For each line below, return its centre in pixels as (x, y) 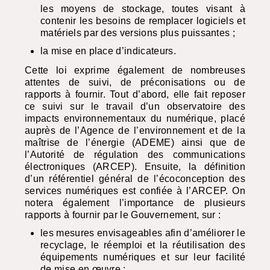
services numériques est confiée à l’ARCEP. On (135, 191)
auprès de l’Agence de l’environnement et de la (135, 131)
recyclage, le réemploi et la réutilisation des (143, 245)
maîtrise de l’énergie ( (80, 143)
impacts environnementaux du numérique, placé (135, 119)
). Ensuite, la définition (188, 167)
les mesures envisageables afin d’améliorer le (143, 233)
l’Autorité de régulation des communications (135, 155)
